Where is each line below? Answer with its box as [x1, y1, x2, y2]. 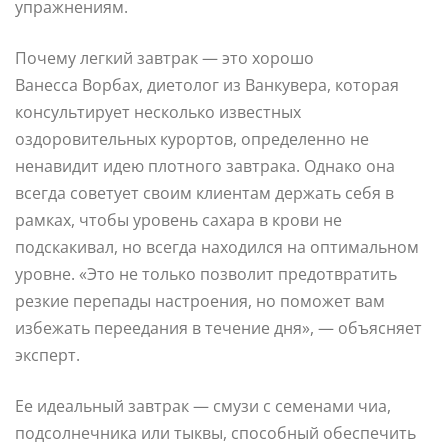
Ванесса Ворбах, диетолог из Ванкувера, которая [15, 73, 399, 96]
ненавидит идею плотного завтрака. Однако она [15, 154, 395, 177]
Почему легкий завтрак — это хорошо [15, 46, 314, 69]
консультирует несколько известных [15, 100, 301, 123]
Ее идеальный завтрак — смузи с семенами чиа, [15, 394, 391, 417]
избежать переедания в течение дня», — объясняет [15, 316, 422, 339]
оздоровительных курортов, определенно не [15, 127, 369, 150]
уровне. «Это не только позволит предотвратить [15, 262, 397, 285]
